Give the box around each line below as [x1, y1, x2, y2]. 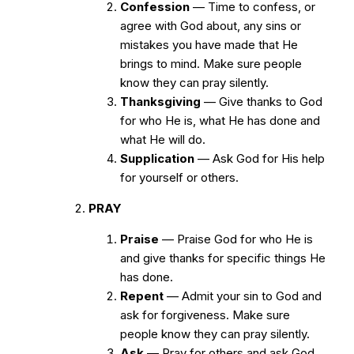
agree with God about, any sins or [120, 18, 301, 33]
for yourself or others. [120, 170, 239, 185]
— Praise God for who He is [159, 232, 313, 247]
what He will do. [120, 132, 205, 147]
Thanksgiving [120, 94, 201, 109]
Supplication [120, 151, 194, 166]
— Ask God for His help [194, 151, 325, 166]
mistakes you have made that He [120, 37, 298, 52]
